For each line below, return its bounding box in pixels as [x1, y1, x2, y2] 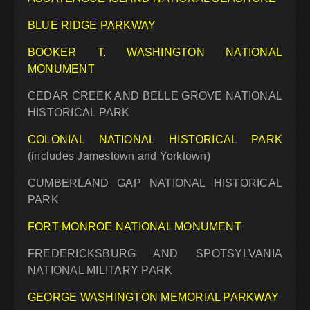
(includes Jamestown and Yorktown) [28, 150, 210, 163]
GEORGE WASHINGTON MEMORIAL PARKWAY [28, 291, 280, 304]
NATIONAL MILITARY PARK [28, 264, 173, 277]
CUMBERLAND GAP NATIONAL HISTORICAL [28, 177, 282, 190]
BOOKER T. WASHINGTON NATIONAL [28, 46, 282, 59]
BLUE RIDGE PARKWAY [28, 19, 156, 32]
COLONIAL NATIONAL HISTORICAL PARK [28, 134, 282, 146]
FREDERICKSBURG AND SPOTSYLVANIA [28, 248, 282, 260]
